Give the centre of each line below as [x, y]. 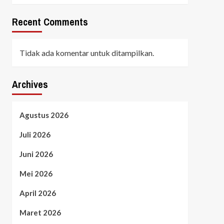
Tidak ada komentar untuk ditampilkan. [86, 52]
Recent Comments [50, 21]
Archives [30, 84]
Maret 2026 [40, 212]
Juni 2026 [36, 154]
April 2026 [37, 193]
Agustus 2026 [44, 115]
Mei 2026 [36, 173]
